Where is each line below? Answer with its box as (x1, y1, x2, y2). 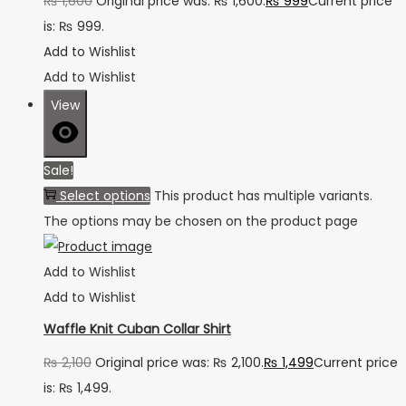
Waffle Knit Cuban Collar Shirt (43, 320, 231, 339)
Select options (60, 186, 150, 205)
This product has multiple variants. (154, 186, 372, 205)
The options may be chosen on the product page (43, 211, 358, 230)
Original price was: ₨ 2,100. (95, 353, 264, 372)
